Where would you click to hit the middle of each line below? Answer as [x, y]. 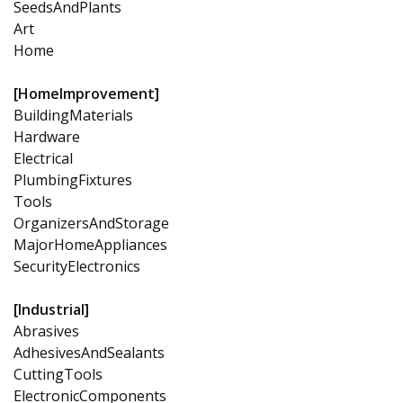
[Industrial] [51, 309]
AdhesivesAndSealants [89, 352]
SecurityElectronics [77, 266]
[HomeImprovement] [86, 93]
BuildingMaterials [73, 115]
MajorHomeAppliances [90, 244]
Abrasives [46, 331]
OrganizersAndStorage [91, 223]
